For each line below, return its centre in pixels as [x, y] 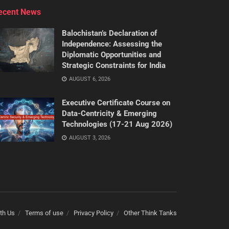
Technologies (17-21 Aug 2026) [117, 124]
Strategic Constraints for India [114, 65]
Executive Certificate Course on [116, 102]
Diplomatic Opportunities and [111, 54]
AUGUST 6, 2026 [89, 79]
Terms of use [44, 213]
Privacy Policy [94, 213]
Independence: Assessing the [112, 44]
